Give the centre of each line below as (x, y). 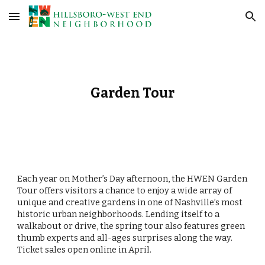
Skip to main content (51, 22)
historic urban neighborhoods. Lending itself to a (119, 214)
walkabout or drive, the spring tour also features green (131, 226)
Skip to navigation (219, 22)
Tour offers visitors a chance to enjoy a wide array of (125, 190)
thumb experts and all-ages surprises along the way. (125, 238)
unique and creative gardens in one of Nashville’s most (130, 202)
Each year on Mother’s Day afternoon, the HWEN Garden (132, 179)
